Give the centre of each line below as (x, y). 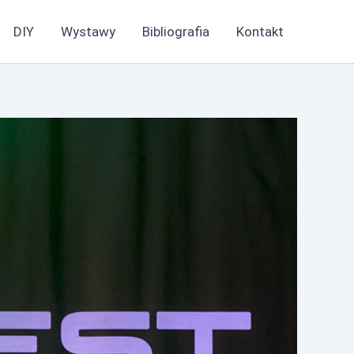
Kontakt (260, 32)
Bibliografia (176, 32)
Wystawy (88, 32)
